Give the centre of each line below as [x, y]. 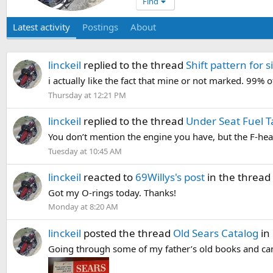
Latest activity [41, 27]
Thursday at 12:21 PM [87, 95]
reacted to [108, 177]
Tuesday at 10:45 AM [85, 151]
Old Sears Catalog [216, 233]
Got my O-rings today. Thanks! [112, 192]
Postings [100, 27]
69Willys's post [170, 177]
